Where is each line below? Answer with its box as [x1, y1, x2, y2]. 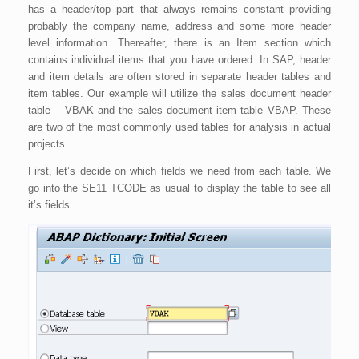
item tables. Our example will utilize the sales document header [28, 87, 331, 99]
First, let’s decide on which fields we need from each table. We [28, 164, 331, 177]
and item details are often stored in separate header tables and [28, 70, 331, 83]
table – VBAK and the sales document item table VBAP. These [28, 103, 331, 116]
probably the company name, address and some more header [28, 19, 331, 32]
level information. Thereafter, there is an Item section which [28, 36, 331, 49]
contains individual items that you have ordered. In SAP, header [28, 53, 331, 66]
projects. [28, 137, 68, 150]
